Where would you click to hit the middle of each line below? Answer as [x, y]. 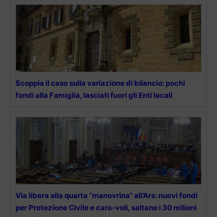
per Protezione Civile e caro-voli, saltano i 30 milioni [106, 207]
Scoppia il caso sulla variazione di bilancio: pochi [100, 83]
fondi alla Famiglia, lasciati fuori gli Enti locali [94, 95]
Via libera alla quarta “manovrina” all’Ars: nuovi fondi [107, 195]
